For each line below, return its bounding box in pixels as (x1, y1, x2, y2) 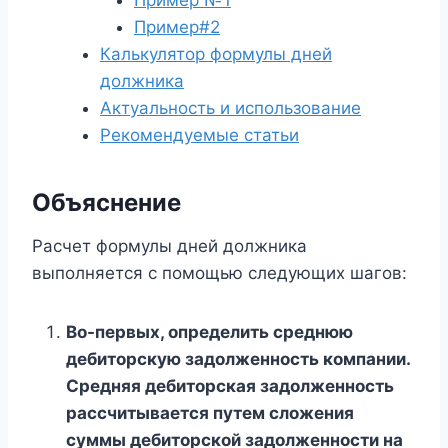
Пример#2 (134, 16, 220, 37)
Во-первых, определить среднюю (66, 321, 353, 342)
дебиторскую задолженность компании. (66, 348, 410, 369)
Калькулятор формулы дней (100, 43, 332, 64)
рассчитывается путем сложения (66, 402, 354, 423)
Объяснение (32, 187, 181, 217)
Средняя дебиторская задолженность (66, 375, 394, 396)
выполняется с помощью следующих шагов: (32, 262, 407, 283)
